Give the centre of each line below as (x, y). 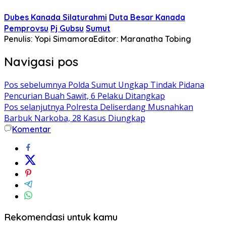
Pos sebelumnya (35, 84)
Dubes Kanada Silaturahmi (55, 17)
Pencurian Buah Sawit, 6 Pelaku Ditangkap (84, 96)
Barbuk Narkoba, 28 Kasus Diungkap (75, 118)
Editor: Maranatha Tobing (142, 39)
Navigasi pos (41, 61)
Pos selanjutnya (34, 107)
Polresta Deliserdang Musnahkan (129, 107)
